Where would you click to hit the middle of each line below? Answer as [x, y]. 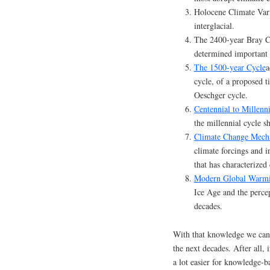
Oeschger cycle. [221, 95]
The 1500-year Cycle [230, 67]
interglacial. [214, 26]
